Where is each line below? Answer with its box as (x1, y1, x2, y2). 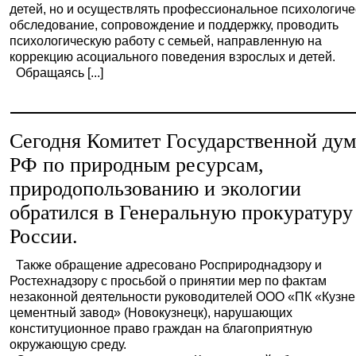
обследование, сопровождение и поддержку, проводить (10, 17, 339, 32)
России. (10, 225, 79, 248)
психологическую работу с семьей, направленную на (10, 33, 323, 48)
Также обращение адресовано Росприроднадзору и (10, 257, 323, 272)
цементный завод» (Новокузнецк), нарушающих (10, 305, 293, 319)
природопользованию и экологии (10, 177, 302, 200)
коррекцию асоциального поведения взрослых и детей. (10, 49, 336, 64)
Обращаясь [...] (10, 65, 104, 79)
